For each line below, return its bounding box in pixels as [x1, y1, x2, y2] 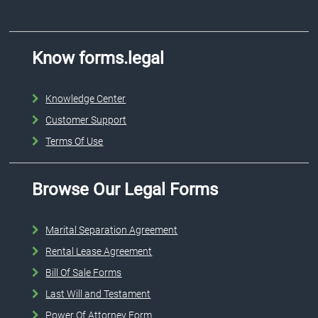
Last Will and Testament [45, 287, 151, 300]
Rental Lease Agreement [45, 245, 153, 257]
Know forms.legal [32, 48, 165, 68]
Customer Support [45, 114, 127, 126]
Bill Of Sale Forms [45, 266, 122, 278]
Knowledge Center [45, 92, 126, 104]
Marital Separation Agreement [45, 224, 178, 236]
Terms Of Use [45, 135, 104, 147]
